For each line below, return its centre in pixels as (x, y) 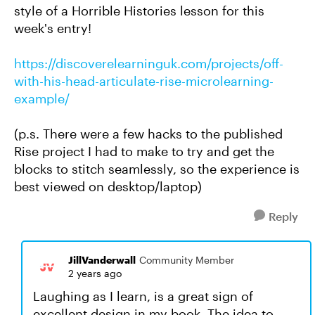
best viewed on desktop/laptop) (108, 186)
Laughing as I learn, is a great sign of (143, 296)
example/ (42, 98)
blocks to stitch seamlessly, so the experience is (157, 169)
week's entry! (53, 28)
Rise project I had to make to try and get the (144, 151)
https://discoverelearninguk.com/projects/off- (149, 63)
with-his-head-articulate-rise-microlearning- (144, 81)
